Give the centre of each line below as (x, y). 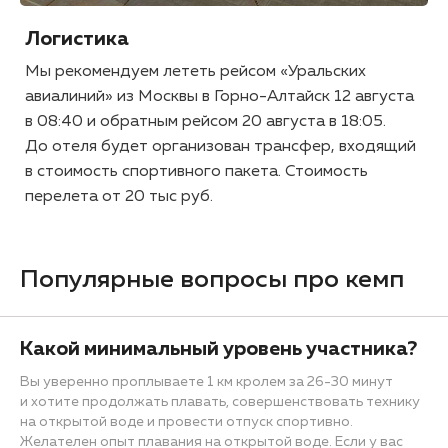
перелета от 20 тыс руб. (119, 196)
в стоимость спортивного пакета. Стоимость (196, 171)
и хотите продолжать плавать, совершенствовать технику (220, 401)
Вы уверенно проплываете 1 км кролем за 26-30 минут (206, 381)
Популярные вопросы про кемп (212, 279)
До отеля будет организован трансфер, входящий (220, 146)
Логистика (77, 38)
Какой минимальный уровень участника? (218, 348)
